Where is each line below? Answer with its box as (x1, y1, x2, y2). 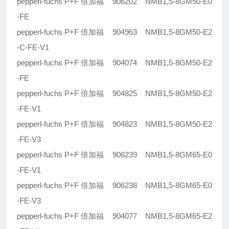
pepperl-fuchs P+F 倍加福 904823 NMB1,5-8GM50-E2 (17, 120, 212, 129)
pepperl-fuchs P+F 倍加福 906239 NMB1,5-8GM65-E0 (17, 150, 212, 159)
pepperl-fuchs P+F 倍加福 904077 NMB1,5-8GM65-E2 (17, 212, 212, 221)
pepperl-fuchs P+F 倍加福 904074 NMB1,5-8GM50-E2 (17, 58, 212, 67)
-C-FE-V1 (17, 43, 50, 52)
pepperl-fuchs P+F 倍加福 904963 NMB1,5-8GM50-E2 (17, 28, 212, 37)
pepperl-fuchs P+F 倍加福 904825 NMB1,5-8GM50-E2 (17, 89, 212, 98)
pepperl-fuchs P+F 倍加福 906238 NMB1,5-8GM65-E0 (17, 181, 212, 190)
